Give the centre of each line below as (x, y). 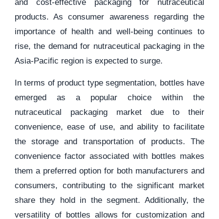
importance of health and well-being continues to (109, 32)
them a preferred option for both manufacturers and (109, 171)
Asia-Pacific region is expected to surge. (89, 61)
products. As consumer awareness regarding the (109, 17)
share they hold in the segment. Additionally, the (109, 200)
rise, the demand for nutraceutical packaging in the (109, 46)
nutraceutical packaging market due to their (109, 112)
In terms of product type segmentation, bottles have (109, 83)
